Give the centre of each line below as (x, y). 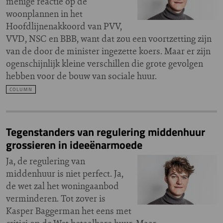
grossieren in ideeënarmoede (74, 145)
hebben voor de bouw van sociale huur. (81, 76)
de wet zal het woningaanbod (62, 186)
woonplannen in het (44, 14)
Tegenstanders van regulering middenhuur (106, 132)
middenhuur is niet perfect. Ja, (65, 173)
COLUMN (21, 89)
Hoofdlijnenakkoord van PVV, (64, 26)
